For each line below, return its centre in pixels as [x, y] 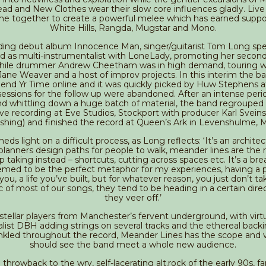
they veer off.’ [133, 198]
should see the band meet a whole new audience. [133, 245]
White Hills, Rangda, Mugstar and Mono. [133, 28]
